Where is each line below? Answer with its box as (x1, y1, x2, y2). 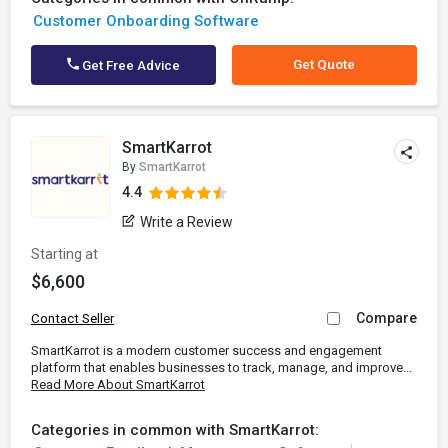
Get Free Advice (79, 58, 181, 73)
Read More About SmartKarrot (31, 377, 205, 392)
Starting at (31, 246, 98, 262)
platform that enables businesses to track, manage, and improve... (31, 360, 412, 375)
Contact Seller (31, 311, 114, 326)
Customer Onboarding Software (32, 12, 259, 30)
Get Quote (293, 57, 356, 72)
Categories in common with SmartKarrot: (31, 421, 319, 439)
